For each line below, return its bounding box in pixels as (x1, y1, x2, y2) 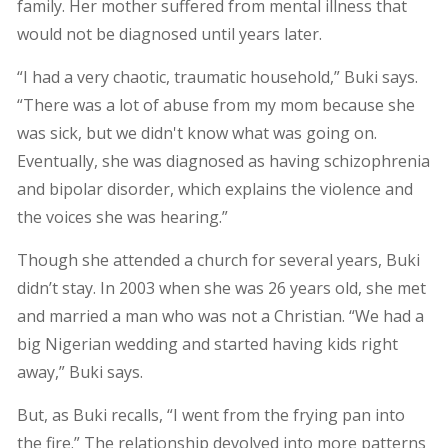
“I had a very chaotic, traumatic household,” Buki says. (16, 66, 418, 89)
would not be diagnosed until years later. (16, 23, 322, 46)
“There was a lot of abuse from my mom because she (16, 94, 415, 117)
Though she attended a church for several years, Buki (16, 249, 420, 272)
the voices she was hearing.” (16, 206, 228, 229)
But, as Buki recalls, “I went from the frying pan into (16, 404, 405, 427)
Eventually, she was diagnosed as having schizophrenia (16, 150, 430, 173)
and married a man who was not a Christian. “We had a (16, 305, 424, 328)
